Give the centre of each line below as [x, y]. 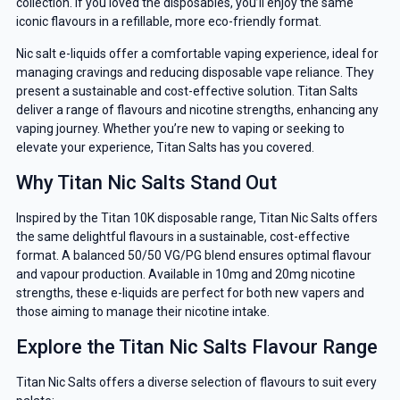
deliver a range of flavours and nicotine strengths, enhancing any [197, 109]
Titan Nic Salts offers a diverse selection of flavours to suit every [196, 382]
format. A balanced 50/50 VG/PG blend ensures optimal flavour [193, 255]
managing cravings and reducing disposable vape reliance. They [195, 72]
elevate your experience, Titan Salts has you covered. [165, 147]
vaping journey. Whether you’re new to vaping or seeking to [180, 128]
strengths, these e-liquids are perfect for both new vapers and [190, 292]
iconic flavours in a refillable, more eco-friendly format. [168, 22]
